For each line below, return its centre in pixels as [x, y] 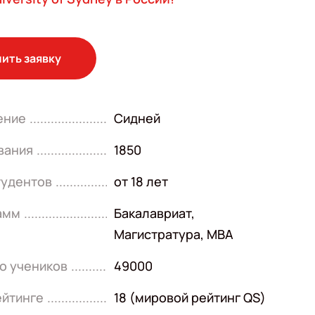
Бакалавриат [153, 213]
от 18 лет [141, 181]
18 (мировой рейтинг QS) [190, 297]
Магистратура [157, 234]
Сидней [137, 118]
